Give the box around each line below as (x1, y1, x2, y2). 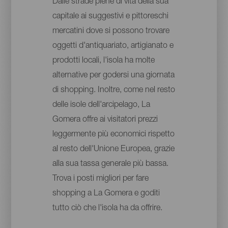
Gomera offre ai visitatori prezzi (52, 116, 158, 125)
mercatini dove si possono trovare (52, 27, 169, 36)
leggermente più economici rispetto (52, 131, 175, 139)
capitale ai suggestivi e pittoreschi (52, 13, 168, 21)
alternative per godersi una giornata (52, 72, 175, 80)
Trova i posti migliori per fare (52, 175, 149, 184)
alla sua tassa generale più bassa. (52, 160, 168, 169)
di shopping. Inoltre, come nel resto (52, 87, 175, 95)
